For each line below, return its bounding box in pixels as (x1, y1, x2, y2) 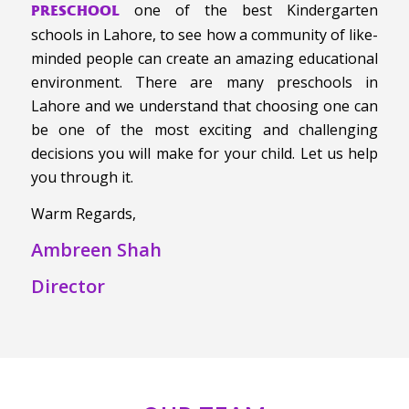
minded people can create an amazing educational (30, 48, 379, 69)
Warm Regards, (30, 204, 136, 225)
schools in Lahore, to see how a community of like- (30, 25, 379, 46)
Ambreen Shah (30, 236, 162, 262)
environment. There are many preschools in (30, 72, 379, 93)
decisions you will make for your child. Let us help (30, 143, 379, 164)
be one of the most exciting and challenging (30, 120, 379, 141)
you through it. (30, 167, 133, 188)
